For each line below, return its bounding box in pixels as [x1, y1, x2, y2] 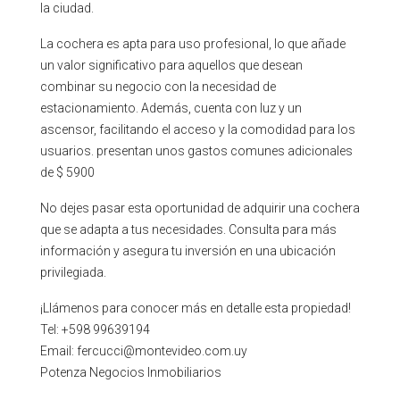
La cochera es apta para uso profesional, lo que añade [40, 37, 346, 51]
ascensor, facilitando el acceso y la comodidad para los [40, 122, 355, 137]
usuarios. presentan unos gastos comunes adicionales [40, 144, 353, 158]
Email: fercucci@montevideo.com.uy [40, 344, 247, 358]
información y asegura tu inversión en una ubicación [40, 244, 336, 258]
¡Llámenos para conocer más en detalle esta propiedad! [40, 301, 351, 315]
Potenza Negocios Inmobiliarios [40, 365, 221, 379]
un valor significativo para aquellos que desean [40, 58, 303, 72]
